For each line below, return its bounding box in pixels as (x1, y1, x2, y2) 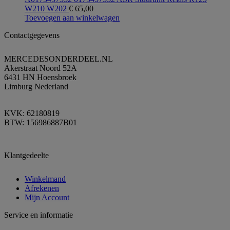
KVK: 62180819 (4, 109, 60, 118)
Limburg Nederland (4, 82, 68, 91)
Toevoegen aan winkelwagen (25, 13, 120, 23)
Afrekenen (25, 184, 59, 193)
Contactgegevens (4, 31, 60, 40)
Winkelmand (25, 175, 66, 184)
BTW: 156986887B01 (4, 118, 77, 127)
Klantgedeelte (4, 151, 49, 160)
